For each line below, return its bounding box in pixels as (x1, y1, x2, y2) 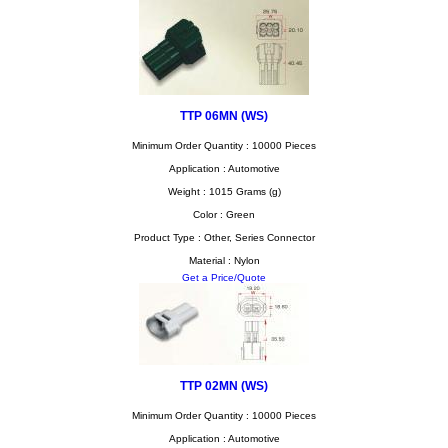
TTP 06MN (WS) (180, 109, 268, 122)
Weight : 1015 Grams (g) (167, 186, 281, 197)
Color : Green (193, 209, 255, 220)
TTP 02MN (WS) (180, 379, 268, 392)
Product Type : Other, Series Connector (133, 232, 315, 243)
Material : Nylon (188, 255, 260, 266)
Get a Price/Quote (182, 272, 266, 283)
